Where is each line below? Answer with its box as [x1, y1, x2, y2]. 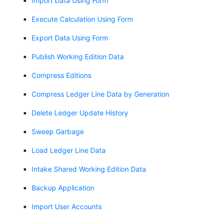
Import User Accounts [32, 202, 102, 211]
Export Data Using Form [32, 33, 108, 42]
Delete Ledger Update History [32, 108, 128, 117]
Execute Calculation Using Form [32, 14, 133, 23]
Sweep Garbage [32, 127, 84, 136]
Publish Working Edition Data [32, 52, 124, 61]
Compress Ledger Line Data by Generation [32, 89, 169, 98]
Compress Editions [32, 71, 91, 79]
